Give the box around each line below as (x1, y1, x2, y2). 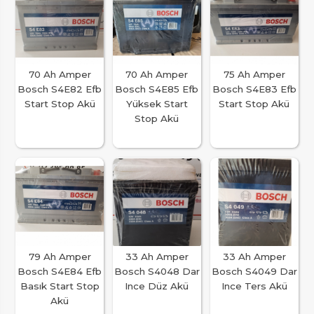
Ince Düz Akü (125, 280, 189, 292)
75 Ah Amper (223, 69, 285, 81)
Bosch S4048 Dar (114, 265, 200, 277)
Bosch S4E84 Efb (18, 265, 102, 277)
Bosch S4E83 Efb (212, 83, 296, 95)
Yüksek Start (125, 98, 188, 110)
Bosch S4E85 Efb (115, 83, 199, 95)
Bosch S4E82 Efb (18, 83, 102, 95)
